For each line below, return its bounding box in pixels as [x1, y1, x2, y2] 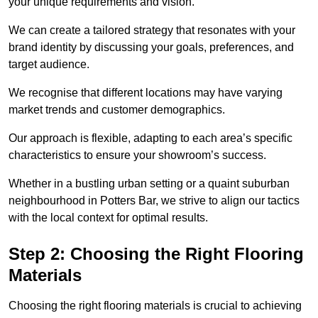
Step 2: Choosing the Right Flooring [9, 244, 304, 264]
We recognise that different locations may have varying [9, 87, 283, 99]
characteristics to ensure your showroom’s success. [9, 149, 269, 162]
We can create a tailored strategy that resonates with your [9, 24, 295, 37]
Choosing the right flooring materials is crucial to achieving [9, 300, 302, 312]
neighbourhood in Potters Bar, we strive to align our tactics [9, 194, 300, 207]
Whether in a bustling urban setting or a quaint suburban [9, 177, 290, 190]
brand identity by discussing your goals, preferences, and [9, 41, 294, 54]
